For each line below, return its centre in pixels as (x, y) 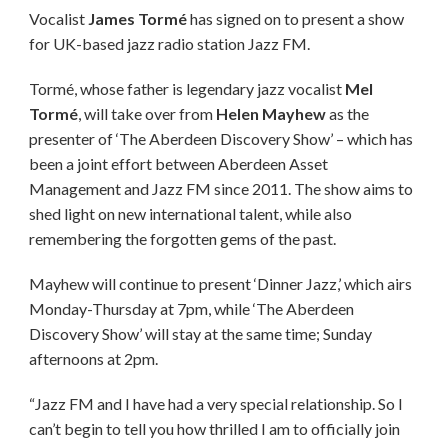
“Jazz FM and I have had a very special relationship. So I (215, 404)
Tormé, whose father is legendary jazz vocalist (186, 89)
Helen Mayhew (270, 114)
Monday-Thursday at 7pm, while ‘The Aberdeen (191, 309)
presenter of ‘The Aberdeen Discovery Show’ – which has (220, 139)
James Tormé (137, 19)
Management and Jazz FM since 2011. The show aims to (220, 189)
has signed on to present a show (295, 19)
